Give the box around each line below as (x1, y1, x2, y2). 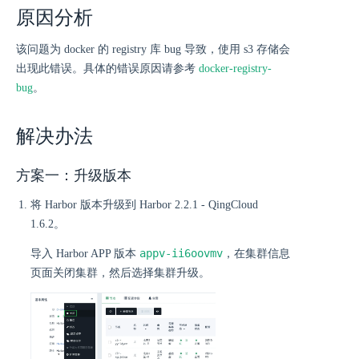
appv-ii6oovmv (139, 247, 223, 260)
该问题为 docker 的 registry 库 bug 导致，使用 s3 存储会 (16, 43, 290, 56)
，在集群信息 (223, 248, 290, 260)
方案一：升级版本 (16, 167, 131, 184)
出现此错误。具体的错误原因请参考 (16, 63, 199, 75)
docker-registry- (199, 63, 272, 75)
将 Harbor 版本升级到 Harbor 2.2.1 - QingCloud (30, 199, 258, 212)
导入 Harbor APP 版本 (30, 248, 139, 260)
